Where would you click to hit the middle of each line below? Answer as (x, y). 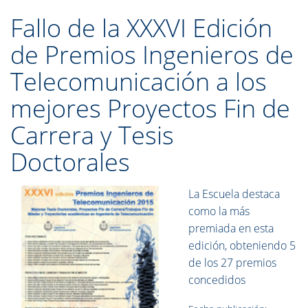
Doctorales (70, 162)
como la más (219, 211)
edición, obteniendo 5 (242, 245)
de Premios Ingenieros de (152, 55)
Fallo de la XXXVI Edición (141, 28)
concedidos (217, 280)
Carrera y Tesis (92, 135)
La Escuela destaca (234, 194)
